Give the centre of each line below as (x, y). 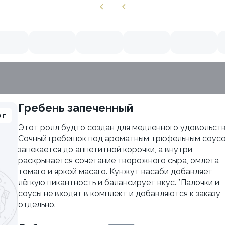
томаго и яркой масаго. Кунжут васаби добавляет (115, 172)
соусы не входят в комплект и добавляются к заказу (119, 194)
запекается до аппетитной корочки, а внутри (105, 149)
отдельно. (37, 205)
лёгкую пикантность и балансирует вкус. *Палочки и (119, 183)
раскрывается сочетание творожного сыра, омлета (119, 160)
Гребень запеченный (79, 108)
